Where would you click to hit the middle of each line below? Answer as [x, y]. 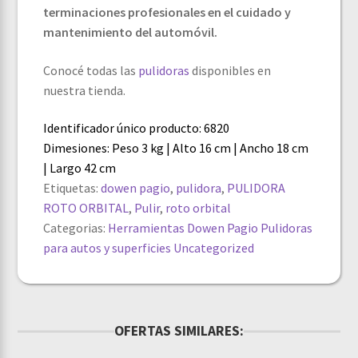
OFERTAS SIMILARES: [179, 331]
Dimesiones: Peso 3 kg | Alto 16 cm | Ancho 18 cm [176, 148]
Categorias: [76, 228]
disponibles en [231, 70]
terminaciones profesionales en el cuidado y [167, 12]
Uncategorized [214, 248]
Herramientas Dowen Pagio [183, 228]
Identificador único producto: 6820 [137, 128]
